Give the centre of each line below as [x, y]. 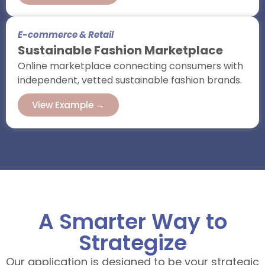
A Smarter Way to [132, 221]
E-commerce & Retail [66, 34]
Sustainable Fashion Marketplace [120, 50]
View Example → [68, 105]
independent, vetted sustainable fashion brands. [130, 80]
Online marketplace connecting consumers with [130, 66]
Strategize [132, 243]
